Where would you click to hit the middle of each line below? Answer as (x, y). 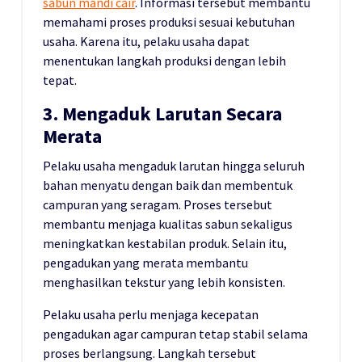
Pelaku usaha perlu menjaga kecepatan (151, 314)
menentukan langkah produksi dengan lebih (164, 60)
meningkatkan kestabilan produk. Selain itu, (165, 243)
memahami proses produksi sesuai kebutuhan (169, 21)
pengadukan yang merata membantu (145, 262)
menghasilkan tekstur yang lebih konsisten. (164, 282)
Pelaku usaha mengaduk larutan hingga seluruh (174, 165)
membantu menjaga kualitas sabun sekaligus (168, 223)
